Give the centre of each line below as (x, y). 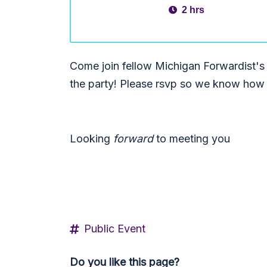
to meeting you (195, 139)
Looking (91, 139)
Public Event (115, 229)
